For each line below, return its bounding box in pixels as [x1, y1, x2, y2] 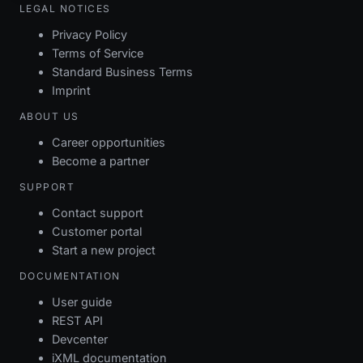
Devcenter [52, 331, 108, 346]
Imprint [52, 83, 91, 97]
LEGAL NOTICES [19, 2, 111, 15]
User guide [52, 294, 112, 309]
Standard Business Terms [52, 64, 193, 79]
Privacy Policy [52, 27, 127, 41]
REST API [52, 313, 103, 327]
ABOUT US [19, 109, 79, 122]
